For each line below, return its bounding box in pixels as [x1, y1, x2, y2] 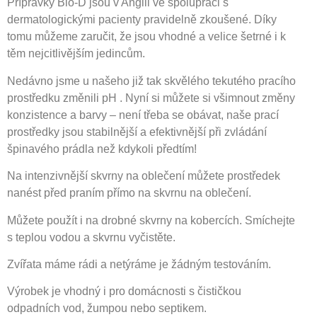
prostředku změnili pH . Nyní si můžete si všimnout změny [7, 91, 295, 104]
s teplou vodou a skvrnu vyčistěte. [7, 231, 175, 243]
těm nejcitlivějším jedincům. [7, 47, 145, 60]
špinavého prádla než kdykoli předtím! [7, 142, 197, 155]
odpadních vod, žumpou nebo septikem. [7, 302, 207, 315]
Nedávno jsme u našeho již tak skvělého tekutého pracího [7, 74, 296, 87]
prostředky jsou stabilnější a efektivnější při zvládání [7, 125, 267, 138]
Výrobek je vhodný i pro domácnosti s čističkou [7, 285, 241, 298]
